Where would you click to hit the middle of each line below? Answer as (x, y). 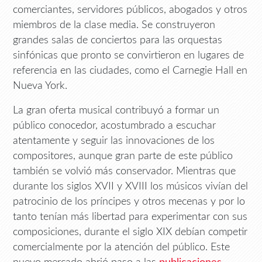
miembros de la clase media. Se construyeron (114, 25)
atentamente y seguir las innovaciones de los (114, 141)
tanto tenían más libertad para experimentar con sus (130, 217)
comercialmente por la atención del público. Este (122, 247)
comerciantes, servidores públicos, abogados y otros (130, 10)
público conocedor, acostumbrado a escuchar (115, 126)
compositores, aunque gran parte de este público (123, 156)
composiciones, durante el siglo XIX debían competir (130, 232)
